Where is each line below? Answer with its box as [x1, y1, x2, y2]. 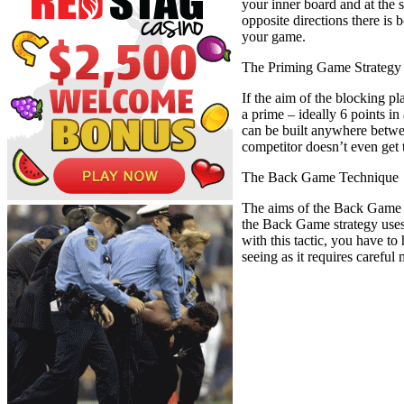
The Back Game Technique [242, 169, 399, 185]
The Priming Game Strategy [242, 59, 401, 75]
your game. [242, 28, 306, 44]
